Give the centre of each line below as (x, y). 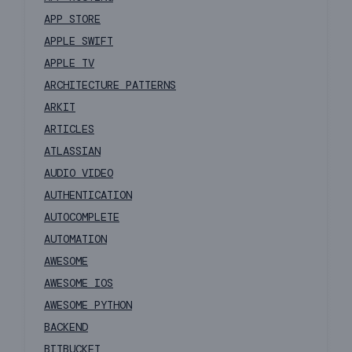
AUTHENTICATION (88, 195)
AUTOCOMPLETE (82, 217)
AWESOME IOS (79, 283)
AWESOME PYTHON (88, 305)
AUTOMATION (75, 239)
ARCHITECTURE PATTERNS (110, 85)
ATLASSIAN (72, 151)
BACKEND (66, 327)
